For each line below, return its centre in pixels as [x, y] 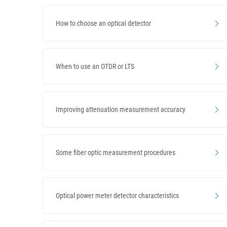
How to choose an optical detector [103, 23]
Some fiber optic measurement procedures [116, 152]
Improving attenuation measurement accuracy [121, 109]
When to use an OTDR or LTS [95, 66]
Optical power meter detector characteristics [117, 195]
